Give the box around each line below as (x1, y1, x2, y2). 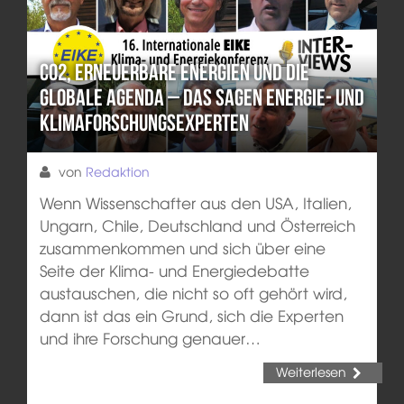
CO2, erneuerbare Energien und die (39, 60, 309, 86)
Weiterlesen (275, 362, 346, 381)
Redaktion (85, 161, 150, 180)
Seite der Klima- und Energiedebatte (39, 258, 309, 281)
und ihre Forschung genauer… (39, 326, 261, 349)
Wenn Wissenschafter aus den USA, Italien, (39, 190, 352, 214)
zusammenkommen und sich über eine (39, 235, 326, 259)
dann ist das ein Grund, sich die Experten (39, 303, 344, 326)
